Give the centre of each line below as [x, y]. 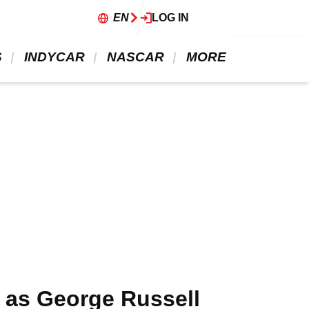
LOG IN [170, 18]
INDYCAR [54, 57]
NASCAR [136, 57]
